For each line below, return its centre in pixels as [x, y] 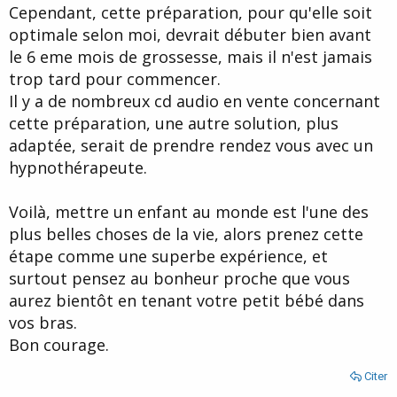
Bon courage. [59, 345]
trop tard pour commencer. [115, 79]
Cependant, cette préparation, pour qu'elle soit [191, 13]
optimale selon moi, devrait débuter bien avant [190, 35]
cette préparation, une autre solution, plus [174, 124]
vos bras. [43, 323]
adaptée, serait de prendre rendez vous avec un [191, 146]
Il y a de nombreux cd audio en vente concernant [195, 101]
